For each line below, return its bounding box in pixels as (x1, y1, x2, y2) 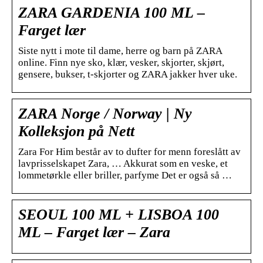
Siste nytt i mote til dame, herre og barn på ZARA (18, 45, 222, 56)
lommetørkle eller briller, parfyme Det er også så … (18, 169, 232, 181)
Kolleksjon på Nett (18, 122, 134, 140)
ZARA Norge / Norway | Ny (18, 104, 192, 122)
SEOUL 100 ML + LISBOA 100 (18, 205, 219, 223)
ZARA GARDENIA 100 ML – (18, 4, 205, 21)
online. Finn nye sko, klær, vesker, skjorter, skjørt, (18, 56, 224, 68)
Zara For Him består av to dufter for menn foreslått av (18, 146, 241, 157)
